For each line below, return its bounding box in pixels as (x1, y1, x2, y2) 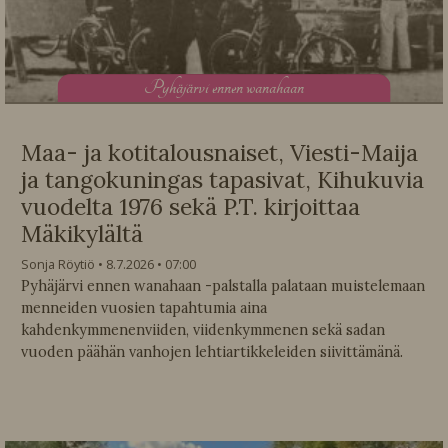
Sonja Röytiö (21, 254, 95, 273)
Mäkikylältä (21, 218, 143, 248)
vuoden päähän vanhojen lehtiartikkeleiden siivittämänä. (21, 342, 403, 361)
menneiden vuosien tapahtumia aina (21, 298, 267, 317)
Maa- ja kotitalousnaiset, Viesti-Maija (21, 137, 418, 167)
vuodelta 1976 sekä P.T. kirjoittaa (21, 191, 360, 221)
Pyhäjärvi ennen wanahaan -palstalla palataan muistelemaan (21, 276, 425, 295)
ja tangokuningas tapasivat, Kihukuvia (21, 164, 424, 194)
